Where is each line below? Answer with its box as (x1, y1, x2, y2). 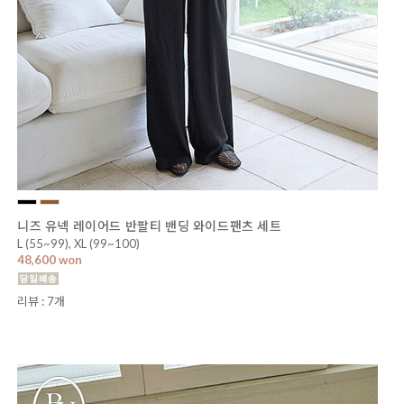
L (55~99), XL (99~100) (17, 235, 140, 251)
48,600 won (17, 252, 82, 267)
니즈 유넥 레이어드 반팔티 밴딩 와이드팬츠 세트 (17, 217, 282, 234)
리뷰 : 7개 (17, 293, 65, 308)
